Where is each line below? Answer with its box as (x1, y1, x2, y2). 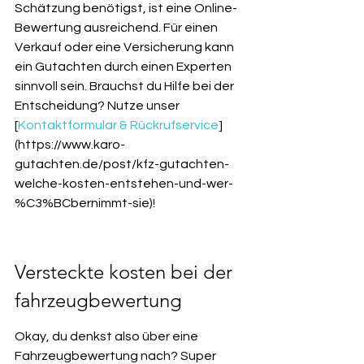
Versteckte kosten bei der (15, 260, 237, 284)
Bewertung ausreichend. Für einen (15, 21, 220, 34)
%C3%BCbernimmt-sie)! (15, 197, 155, 210)
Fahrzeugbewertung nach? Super (15, 349, 219, 362)
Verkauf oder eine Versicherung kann (15, 41, 236, 54)
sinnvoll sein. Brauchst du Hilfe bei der (15, 80, 236, 93)
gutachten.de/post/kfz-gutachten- (15, 158, 229, 171)
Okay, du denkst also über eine (15, 330, 201, 343)
